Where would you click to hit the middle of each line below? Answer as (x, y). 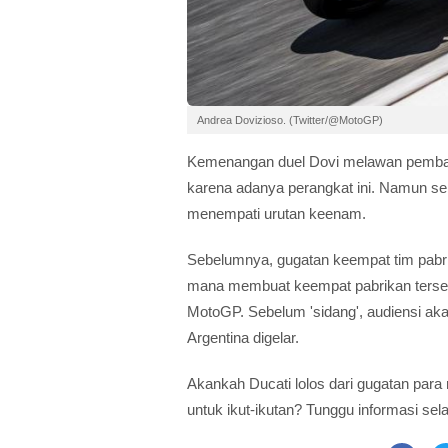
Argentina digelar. (243, 338)
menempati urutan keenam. (276, 214)
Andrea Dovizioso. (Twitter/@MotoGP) (290, 120)
